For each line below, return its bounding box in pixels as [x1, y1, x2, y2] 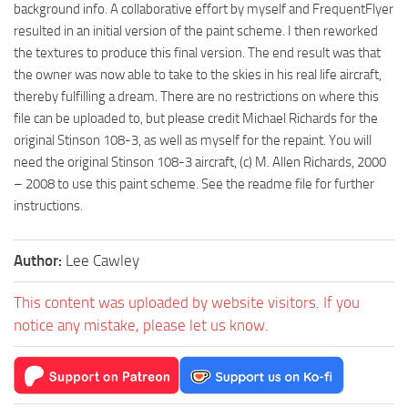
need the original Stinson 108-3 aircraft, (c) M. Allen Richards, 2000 [14, 153, 386, 170]
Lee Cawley [66, 250, 139, 270]
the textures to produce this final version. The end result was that [14, 44, 381, 61]
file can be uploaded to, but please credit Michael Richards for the [14, 109, 378, 127]
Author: [14, 250, 66, 270]
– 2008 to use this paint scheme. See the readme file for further [14, 175, 374, 192]
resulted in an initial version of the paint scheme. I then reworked [14, 22, 378, 39]
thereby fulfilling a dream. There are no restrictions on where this [14, 87, 379, 105]
